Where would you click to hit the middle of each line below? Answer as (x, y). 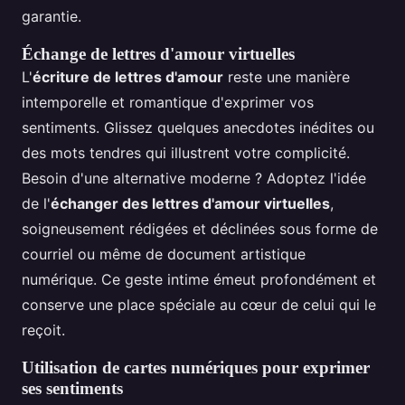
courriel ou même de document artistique (164, 254)
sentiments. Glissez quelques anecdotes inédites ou (198, 128)
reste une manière (287, 77)
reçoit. (43, 330)
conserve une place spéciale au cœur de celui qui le (199, 305)
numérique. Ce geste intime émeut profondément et (199, 280)
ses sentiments (72, 389)
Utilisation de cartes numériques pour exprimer (196, 368)
